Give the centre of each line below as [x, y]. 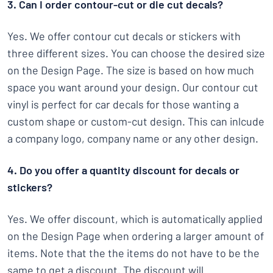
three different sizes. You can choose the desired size [136, 53]
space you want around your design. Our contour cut [133, 87]
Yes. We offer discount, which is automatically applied [135, 219]
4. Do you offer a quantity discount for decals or [123, 170]
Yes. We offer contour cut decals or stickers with [124, 36]
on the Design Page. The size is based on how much [131, 70]
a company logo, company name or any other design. [133, 138]
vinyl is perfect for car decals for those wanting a [123, 104]
